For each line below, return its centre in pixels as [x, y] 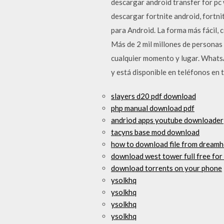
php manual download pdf [153, 108]
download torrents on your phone [166, 168]
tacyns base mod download [155, 132]
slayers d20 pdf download [153, 96]
